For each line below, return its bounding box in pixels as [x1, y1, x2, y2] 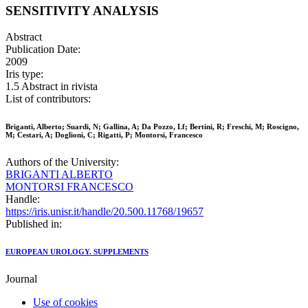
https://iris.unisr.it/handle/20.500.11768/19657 [5, 206, 203, 218]
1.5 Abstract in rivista [5, 80, 98, 93]
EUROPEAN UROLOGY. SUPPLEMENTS [5, 247, 148, 256]
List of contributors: [5, 93, 91, 105]
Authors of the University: [5, 156, 119, 168]
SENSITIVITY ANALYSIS [5, 3, 159, 18]
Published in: [5, 218, 62, 230]
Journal [5, 273, 37, 285]
